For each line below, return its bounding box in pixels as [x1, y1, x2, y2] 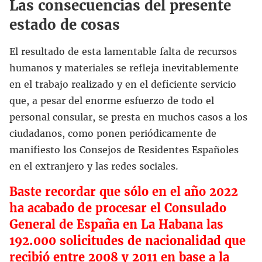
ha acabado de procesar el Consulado [9, 200, 226, 215]
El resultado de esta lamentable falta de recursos [9, 45, 237, 57]
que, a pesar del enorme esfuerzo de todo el [9, 94, 214, 106]
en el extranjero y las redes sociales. [9, 160, 178, 172]
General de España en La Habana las [9, 216, 223, 232]
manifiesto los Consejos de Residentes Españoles [9, 143, 239, 156]
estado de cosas [9, 15, 120, 34]
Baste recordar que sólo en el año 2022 [9, 184, 238, 199]
